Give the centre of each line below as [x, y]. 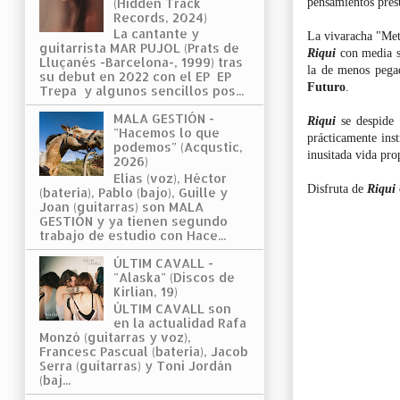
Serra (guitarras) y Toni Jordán [136, 365]
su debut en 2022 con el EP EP [135, 77]
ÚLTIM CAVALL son [172, 308]
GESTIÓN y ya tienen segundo [133, 221]
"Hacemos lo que [166, 133]
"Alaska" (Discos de [174, 278]
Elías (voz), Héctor [170, 179]
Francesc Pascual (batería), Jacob [144, 351]
